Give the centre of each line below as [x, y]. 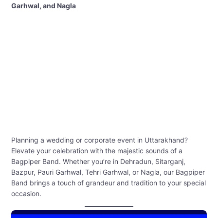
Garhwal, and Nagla [44, 6]
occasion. [26, 194]
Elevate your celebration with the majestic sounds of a [97, 151]
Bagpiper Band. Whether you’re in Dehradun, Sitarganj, [98, 162]
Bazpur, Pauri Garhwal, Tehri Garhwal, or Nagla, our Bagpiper [108, 172]
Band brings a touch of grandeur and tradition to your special [109, 183]
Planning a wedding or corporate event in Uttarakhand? [100, 140]
